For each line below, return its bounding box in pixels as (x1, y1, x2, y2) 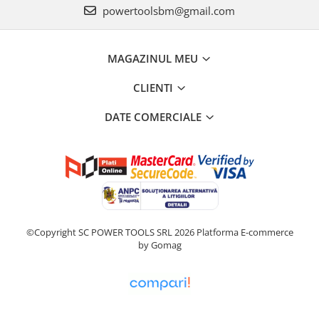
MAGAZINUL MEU (108, 51, 201, 66)
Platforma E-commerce (196, 226, 293, 239)
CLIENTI (132, 80, 176, 95)
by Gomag (137, 239, 182, 251)
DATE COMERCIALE (104, 110, 204, 124)
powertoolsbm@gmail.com (100, 4, 235, 18)
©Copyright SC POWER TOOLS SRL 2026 (26, 226, 197, 239)
